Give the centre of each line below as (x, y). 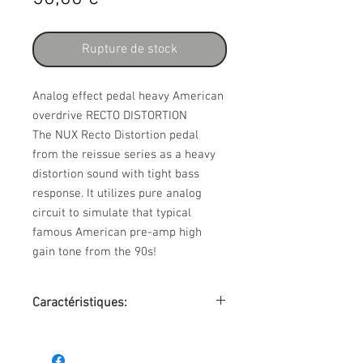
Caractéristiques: (80, 303)
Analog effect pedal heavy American (128, 96)
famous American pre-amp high (117, 233)
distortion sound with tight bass (116, 174)
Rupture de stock (130, 49)
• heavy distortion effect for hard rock (122, 333)
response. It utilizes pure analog (117, 194)
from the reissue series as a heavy (124, 155)
